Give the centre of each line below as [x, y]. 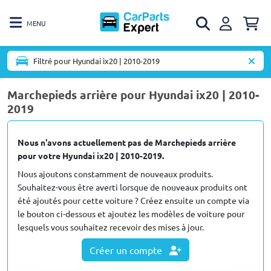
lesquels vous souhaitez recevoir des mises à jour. [111, 227]
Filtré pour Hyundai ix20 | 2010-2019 [96, 61]
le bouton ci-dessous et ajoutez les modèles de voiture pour [131, 214]
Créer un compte [127, 250]
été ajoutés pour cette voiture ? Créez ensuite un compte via [133, 200]
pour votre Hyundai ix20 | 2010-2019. [91, 155]
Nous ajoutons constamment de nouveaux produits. [115, 174]
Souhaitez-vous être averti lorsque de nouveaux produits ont [132, 187]
